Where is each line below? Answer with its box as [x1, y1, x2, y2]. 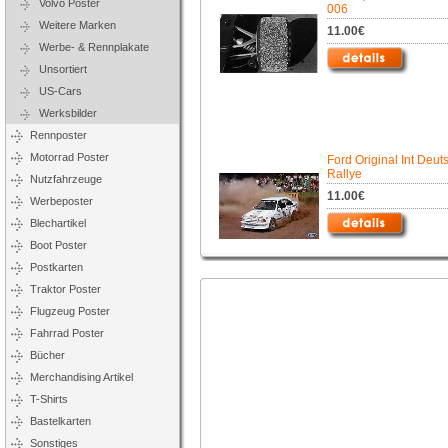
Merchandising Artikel [30, 371, 133, 383]
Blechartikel [30, 217, 86, 229]
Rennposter [30, 129, 87, 141]
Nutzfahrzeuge [30, 173, 102, 185]
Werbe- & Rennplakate [30, 41, 149, 53]
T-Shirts [30, 393, 68, 405]
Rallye [327, 167, 362, 181]
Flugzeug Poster [30, 305, 110, 317]
